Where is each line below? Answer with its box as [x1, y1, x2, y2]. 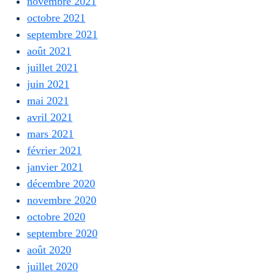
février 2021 [27, 144, 82, 157]
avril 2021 [27, 111, 72, 123]
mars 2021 [27, 128, 74, 140]
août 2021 [27, 45, 71, 57]
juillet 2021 [27, 61, 78, 74]
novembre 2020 [27, 194, 96, 206]
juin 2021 [27, 78, 69, 90]
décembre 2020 [27, 177, 95, 190]
